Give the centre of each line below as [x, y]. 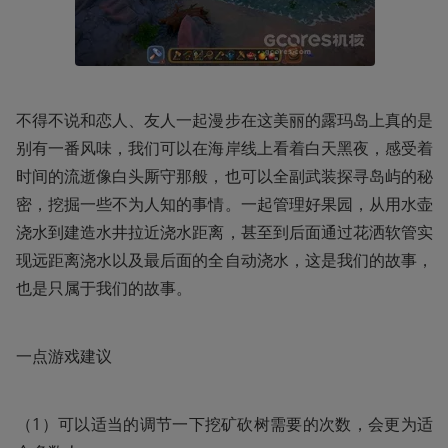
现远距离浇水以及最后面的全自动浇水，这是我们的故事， [224, 259]
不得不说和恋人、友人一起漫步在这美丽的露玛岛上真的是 [224, 119]
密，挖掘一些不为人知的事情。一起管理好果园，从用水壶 [224, 203]
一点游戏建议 [64, 355]
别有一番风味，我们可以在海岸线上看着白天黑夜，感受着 [224, 147]
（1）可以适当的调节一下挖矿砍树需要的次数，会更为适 [224, 423]
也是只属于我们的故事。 [104, 287]
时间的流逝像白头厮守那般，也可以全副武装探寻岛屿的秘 [224, 175]
